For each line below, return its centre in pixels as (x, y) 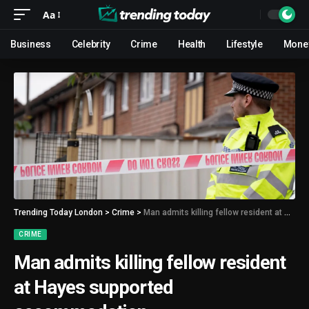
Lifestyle (245, 44)
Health (192, 44)
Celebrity (91, 44)
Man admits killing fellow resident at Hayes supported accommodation (214, 212)
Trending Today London (58, 212)
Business (31, 44)
